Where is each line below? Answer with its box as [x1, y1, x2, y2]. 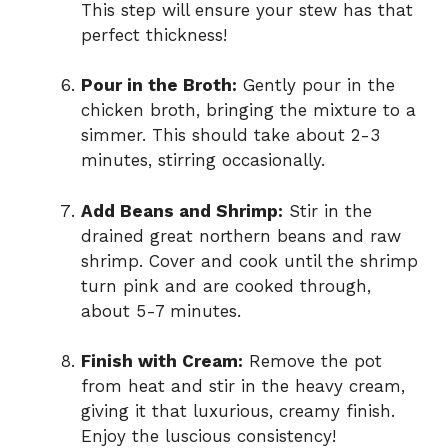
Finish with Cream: [81, 351, 243, 372]
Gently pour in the [237, 75, 395, 96]
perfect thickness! [81, 24, 227, 45]
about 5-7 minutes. [81, 300, 241, 321]
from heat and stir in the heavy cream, [81, 376, 405, 397]
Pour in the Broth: [81, 75, 237, 96]
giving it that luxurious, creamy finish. [81, 401, 395, 422]
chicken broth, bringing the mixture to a [81, 100, 416, 121]
